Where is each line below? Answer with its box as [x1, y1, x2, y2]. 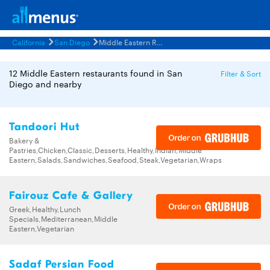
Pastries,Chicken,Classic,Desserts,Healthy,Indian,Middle [9, 144, 202, 155]
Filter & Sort [221, 67, 261, 78]
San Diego [54, 36, 90, 47]
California [12, 36, 45, 47]
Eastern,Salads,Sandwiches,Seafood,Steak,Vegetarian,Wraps [9, 154, 222, 165]
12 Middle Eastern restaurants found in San [9, 67, 183, 79]
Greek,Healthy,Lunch [9, 203, 81, 214]
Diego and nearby [9, 78, 82, 90]
